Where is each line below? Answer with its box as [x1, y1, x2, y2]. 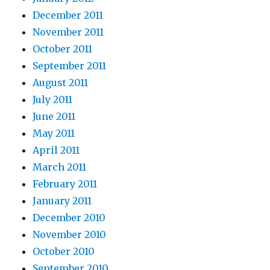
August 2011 [33, 76, 89, 89]
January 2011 [33, 194, 92, 207]
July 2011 [33, 93, 73, 105]
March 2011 [33, 160, 87, 173]
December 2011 [33, 8, 104, 21]
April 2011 [33, 143, 80, 156]
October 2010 [33, 245, 95, 257]
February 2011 [33, 177, 98, 190]
